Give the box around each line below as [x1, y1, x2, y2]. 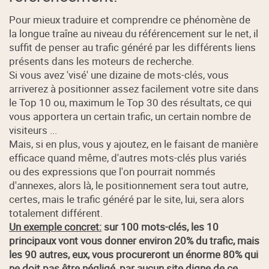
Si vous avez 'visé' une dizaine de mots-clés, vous [9, 68, 229, 82]
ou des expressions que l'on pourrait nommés [9, 165, 216, 179]
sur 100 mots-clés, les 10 [104, 220, 219, 234]
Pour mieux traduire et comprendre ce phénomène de [9, 13, 251, 27]
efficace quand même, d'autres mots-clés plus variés [9, 151, 247, 165]
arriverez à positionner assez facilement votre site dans [9, 82, 259, 96]
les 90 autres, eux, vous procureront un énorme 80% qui [9, 247, 259, 262]
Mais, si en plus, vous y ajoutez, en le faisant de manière [9, 137, 259, 151]
